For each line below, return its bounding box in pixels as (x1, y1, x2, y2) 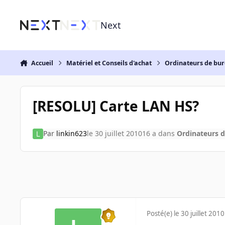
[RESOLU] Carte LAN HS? (32, 96, 199, 116)
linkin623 (56, 129, 87, 139)
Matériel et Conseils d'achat (66, 58, 152, 67)
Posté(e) (147, 209, 174, 218)
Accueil (31, 58, 53, 67)
